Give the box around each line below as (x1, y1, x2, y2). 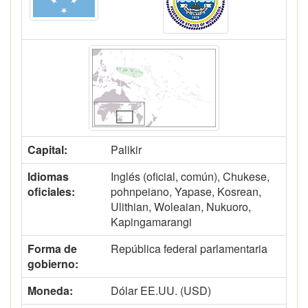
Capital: (27, 142, 67, 157)
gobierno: (27, 256, 78, 272)
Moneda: (27, 283, 73, 298)
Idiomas (27, 168, 69, 184)
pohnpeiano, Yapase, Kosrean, (111, 184, 261, 199)
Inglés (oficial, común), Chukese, (111, 168, 269, 184)
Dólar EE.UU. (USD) (111, 283, 211, 298)
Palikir (111, 142, 142, 157)
